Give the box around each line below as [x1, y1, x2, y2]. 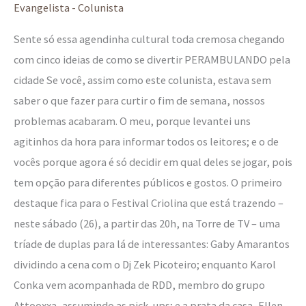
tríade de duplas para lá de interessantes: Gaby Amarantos [14, 237, 290, 251]
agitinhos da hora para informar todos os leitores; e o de [14, 135, 279, 149]
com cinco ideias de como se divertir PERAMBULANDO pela [14, 53, 290, 67]
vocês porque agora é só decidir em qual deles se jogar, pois [14, 155, 292, 169]
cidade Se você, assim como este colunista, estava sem [14, 73, 271, 87]
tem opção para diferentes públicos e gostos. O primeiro [14, 176, 282, 190]
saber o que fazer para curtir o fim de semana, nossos [14, 94, 265, 108]
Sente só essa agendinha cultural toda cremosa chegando [14, 32, 285, 46]
